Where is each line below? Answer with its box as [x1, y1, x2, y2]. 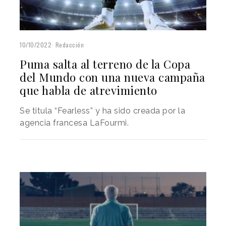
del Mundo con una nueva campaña [20, 69, 205, 85]
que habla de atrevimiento [20, 82, 157, 98]
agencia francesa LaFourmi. [20, 118, 129, 128]
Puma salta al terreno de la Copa [20, 56, 190, 72]
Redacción [55, 40, 84, 49]
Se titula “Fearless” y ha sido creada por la [20, 105, 185, 116]
